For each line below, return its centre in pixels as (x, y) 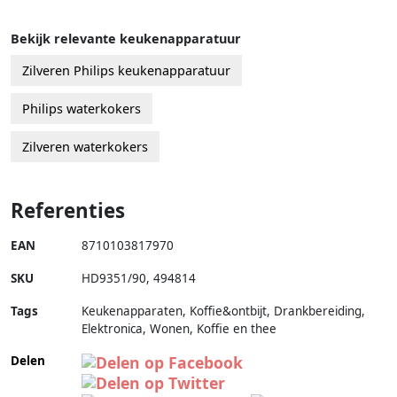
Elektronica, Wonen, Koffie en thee (179, 329)
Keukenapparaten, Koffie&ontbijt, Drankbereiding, (223, 311)
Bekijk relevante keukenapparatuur (126, 39)
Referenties (68, 211)
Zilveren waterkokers (85, 147)
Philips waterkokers (82, 109)
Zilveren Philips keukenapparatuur (126, 71)
